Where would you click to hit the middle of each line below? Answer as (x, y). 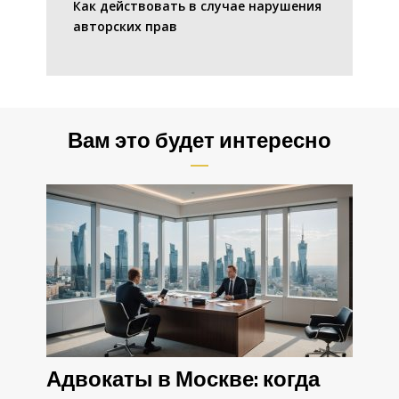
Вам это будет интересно (199, 141)
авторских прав (125, 26)
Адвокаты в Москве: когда (183, 380)
